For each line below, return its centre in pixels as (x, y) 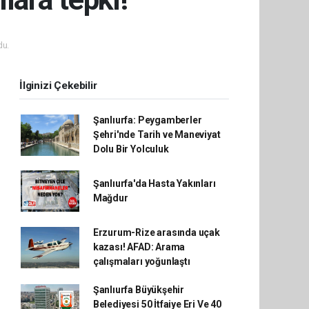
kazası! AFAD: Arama (139, 247)
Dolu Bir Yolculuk (131, 149)
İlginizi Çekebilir (58, 86)
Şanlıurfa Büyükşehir (138, 290)
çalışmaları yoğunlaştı (141, 261)
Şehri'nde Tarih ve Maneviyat (157, 134)
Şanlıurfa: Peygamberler (147, 120)
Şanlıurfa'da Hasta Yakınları (154, 183)
